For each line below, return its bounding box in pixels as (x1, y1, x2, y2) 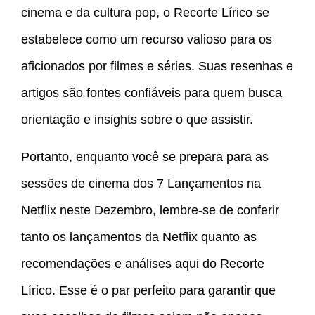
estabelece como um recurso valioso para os (21, 32, 272, 47)
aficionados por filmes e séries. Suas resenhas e (21, 59, 293, 74)
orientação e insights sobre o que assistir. (21, 112, 253, 127)
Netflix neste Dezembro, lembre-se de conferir (21, 202, 279, 217)
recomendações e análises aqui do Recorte (21, 256, 264, 271)
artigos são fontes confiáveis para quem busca (21, 86, 282, 101)
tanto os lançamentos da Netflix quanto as (21, 229, 257, 244)
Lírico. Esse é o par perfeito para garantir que (21, 283, 276, 297)
